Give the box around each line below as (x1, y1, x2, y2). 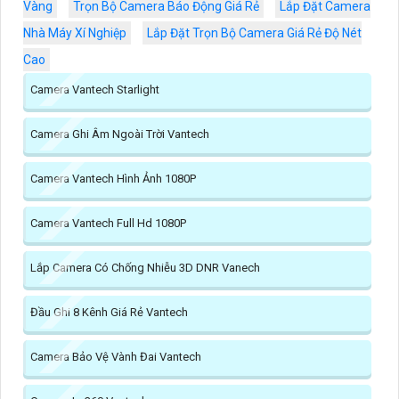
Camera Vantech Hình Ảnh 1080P (30, 172, 196, 186)
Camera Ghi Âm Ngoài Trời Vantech (30, 127, 209, 142)
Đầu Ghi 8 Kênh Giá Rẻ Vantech (30, 305, 188, 320)
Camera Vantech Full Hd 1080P (30, 216, 186, 231)
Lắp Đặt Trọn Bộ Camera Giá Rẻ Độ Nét (147, 26, 362, 41)
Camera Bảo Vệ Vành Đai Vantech (30, 350, 201, 364)
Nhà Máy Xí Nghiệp (23, 26, 126, 41)
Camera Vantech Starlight (30, 83, 159, 97)
